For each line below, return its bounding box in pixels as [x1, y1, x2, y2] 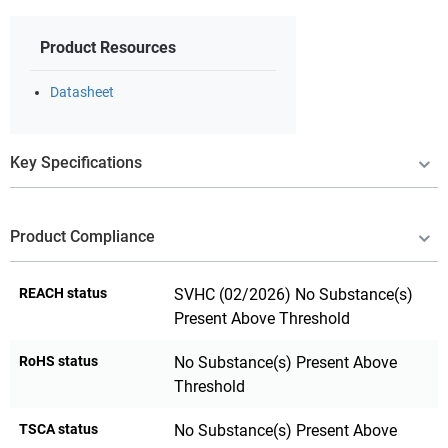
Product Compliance [10, 226, 155, 246]
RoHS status [19, 352, 98, 369]
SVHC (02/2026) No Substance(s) [174, 284, 414, 304]
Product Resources [40, 37, 176, 57]
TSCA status [19, 420, 98, 437]
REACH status [19, 284, 107, 301]
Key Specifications [10, 152, 142, 172]
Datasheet [50, 83, 114, 101]
